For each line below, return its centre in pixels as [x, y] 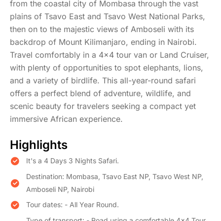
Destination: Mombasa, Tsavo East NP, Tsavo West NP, [115, 176]
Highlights [39, 145]
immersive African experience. [66, 119]
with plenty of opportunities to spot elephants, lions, [107, 67]
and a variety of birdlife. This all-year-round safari [103, 80]
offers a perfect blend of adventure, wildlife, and [100, 93]
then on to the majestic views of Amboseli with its [102, 29]
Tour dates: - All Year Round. [73, 205]
